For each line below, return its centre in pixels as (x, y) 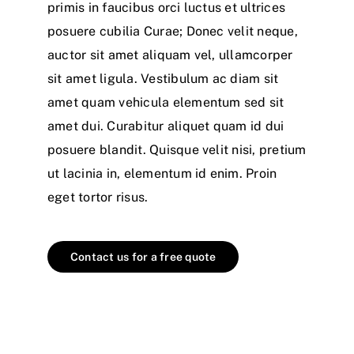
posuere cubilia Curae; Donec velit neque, (173, 31)
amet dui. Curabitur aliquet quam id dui (166, 126)
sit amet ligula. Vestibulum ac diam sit (163, 78)
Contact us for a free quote (143, 256)
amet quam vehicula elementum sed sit (166, 102)
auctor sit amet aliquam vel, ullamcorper (170, 55)
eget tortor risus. (98, 197)
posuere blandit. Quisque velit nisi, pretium (177, 149)
